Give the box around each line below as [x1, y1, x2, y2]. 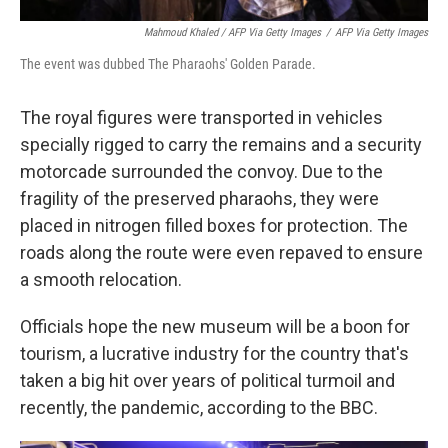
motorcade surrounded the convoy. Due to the [20, 160, 383, 182]
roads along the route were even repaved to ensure [20, 241, 423, 263]
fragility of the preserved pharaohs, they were [20, 187, 379, 209]
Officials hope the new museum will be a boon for [20, 315, 410, 337]
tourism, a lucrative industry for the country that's [20, 342, 409, 364]
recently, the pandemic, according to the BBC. [20, 396, 378, 418]
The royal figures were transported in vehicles [20, 106, 383, 128]
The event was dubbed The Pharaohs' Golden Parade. [20, 55, 316, 72]
